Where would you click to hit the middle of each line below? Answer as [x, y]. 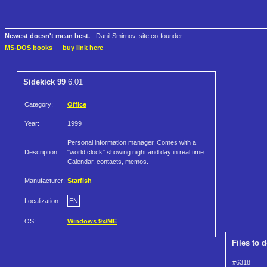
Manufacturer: [45, 181]
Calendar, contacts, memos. [108, 162]
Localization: [42, 201]
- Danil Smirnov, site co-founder [136, 36]
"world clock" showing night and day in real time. [136, 152]
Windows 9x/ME [92, 221]
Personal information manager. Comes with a [132, 143]
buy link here [83, 48]
